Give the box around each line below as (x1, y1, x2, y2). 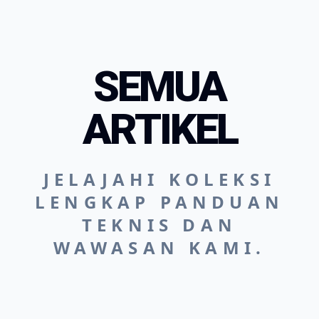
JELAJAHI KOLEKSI (43, 167, 276, 191)
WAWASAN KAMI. (53, 236, 266, 259)
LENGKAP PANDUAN (34, 190, 284, 214)
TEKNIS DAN (82, 213, 237, 236)
